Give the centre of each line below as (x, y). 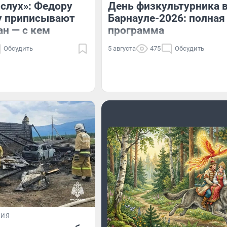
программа (136, 30)
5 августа (122, 48)
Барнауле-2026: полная (166, 18)
